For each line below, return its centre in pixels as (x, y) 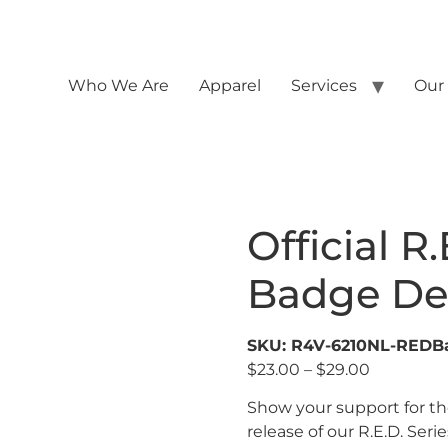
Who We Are (118, 85)
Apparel (230, 85)
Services (324, 85)
